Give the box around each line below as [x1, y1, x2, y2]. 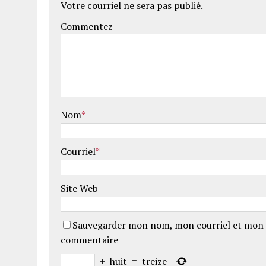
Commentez [61, 20, 113, 33]
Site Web [61, 182, 98, 195]
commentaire [61, 233, 118, 247]
